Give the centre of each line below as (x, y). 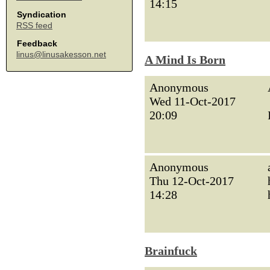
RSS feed (34, 25)
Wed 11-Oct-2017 (193, 101)
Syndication (42, 14)
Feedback (37, 43)
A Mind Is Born (185, 60)
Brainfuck (171, 251)
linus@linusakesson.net (61, 54)
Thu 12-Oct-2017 (192, 181)
